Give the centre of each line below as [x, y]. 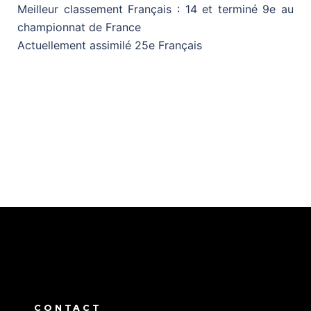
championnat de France [79, 27]
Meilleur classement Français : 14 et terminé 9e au [155, 9]
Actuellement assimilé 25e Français [110, 45]
